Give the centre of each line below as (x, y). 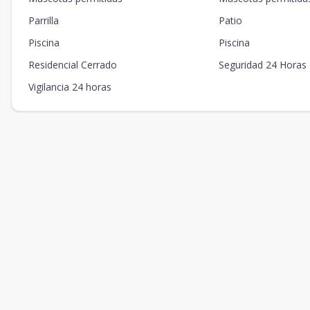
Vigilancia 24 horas (70, 87)
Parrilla (44, 21)
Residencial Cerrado (73, 65)
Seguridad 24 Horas (263, 65)
